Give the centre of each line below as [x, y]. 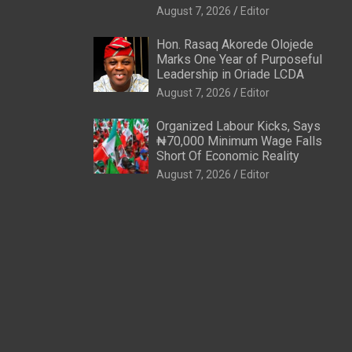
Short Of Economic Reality [227, 156]
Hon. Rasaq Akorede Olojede [235, 44]
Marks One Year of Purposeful [239, 59]
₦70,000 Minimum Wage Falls [239, 141]
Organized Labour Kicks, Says [238, 126]
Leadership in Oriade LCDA [230, 74]
